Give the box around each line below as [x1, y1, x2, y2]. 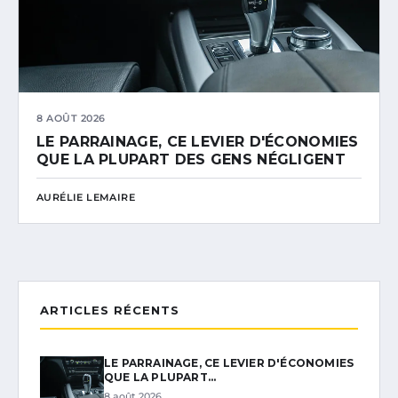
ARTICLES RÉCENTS [40, 303, 179, 318]
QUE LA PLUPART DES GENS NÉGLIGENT [36, 151, 346, 169]
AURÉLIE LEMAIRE [36, 191, 135, 204]
